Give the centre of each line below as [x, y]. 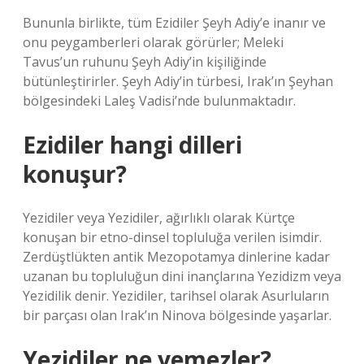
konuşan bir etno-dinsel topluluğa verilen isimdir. [172, 237]
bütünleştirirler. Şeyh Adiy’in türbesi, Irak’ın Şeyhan [178, 81]
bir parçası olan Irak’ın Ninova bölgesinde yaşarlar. [177, 315]
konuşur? [75, 174]
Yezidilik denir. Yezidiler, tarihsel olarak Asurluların [176, 296]
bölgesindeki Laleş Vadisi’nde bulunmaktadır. [159, 101]
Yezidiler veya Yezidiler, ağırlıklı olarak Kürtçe [159, 218]
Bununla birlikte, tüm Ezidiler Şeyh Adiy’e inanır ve [174, 23]
